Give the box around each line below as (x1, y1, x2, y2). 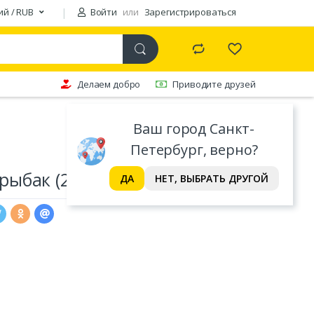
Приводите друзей (172, 77, 256, 90)
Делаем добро (77, 77, 141, 90)
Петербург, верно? (130, 140, 258, 159)
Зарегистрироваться (144, 6, 236, 18)
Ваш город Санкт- (133, 119, 255, 138)
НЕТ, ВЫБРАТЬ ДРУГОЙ (154, 172, 268, 185)
